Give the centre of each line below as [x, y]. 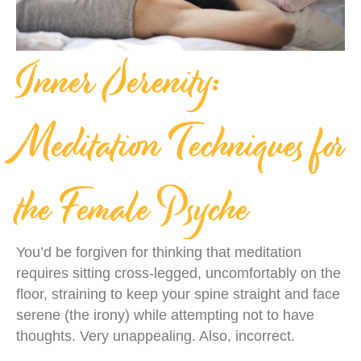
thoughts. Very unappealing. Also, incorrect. [156, 336]
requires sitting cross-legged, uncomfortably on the [178, 273]
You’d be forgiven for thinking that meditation [159, 252]
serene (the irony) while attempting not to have [165, 315]
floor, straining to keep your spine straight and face [178, 294]
